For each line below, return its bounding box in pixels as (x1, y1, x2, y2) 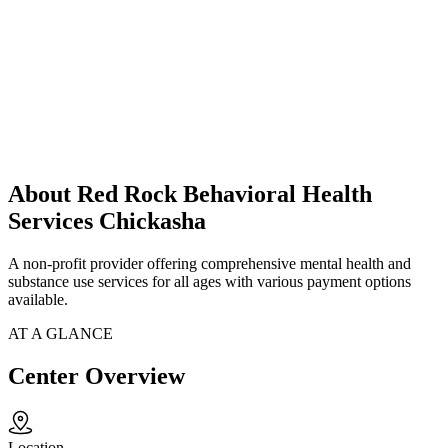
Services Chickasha (8, 208, 206, 235)
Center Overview (8, 363, 185, 390)
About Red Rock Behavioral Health (8, 181, 372, 208)
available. (8, 291, 68, 309)
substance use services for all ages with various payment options (8, 273, 411, 291)
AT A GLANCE (8, 325, 113, 343)
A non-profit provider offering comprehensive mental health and (8, 255, 411, 273)
